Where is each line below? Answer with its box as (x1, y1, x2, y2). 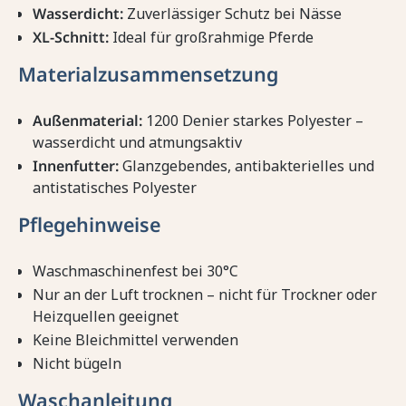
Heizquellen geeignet (33, 306, 179, 327)
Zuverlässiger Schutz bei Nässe (123, 4, 342, 24)
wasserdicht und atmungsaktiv (33, 132, 242, 153)
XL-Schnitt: (33, 27, 109, 48)
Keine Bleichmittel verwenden (33, 330, 238, 351)
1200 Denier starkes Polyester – (142, 111, 363, 131)
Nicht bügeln (33, 353, 121, 374)
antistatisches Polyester (33, 178, 197, 198)
